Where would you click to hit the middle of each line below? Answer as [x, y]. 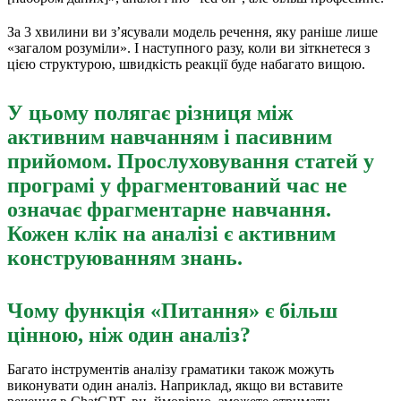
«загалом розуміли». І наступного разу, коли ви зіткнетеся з [188, 47]
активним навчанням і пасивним [170, 137]
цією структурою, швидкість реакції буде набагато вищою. [186, 64]
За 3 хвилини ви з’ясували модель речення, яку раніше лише [192, 31]
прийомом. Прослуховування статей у [191, 161]
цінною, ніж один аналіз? [129, 334]
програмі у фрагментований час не [177, 185]
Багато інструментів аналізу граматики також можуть [171, 369]
